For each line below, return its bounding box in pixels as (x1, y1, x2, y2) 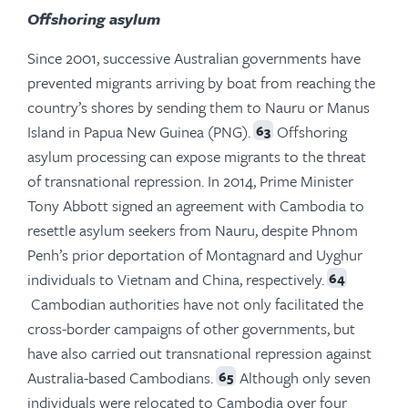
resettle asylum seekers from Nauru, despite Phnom (27, 218, 358, 241)
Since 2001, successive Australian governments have (27, 46, 361, 69)
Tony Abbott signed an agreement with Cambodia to (27, 193, 364, 217)
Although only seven (236, 365, 371, 389)
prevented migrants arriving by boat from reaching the (27, 70, 375, 94)
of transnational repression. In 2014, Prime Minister (27, 168, 353, 192)
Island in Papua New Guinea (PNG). (27, 119, 250, 143)
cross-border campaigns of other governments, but (27, 316, 355, 340)
